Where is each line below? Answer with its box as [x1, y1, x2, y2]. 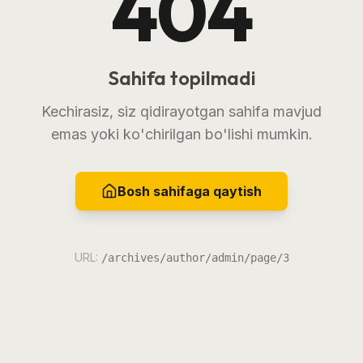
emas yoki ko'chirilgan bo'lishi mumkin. [50, 125, 313, 143]
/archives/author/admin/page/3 [100, 250, 289, 264]
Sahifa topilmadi [107, 65, 256, 90]
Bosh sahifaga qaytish [117, 182, 262, 199]
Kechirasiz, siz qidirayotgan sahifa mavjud [41, 102, 322, 120]
